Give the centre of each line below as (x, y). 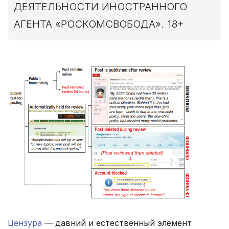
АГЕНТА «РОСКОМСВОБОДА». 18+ (99, 24)
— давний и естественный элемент (117, 223)
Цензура (25, 223)
